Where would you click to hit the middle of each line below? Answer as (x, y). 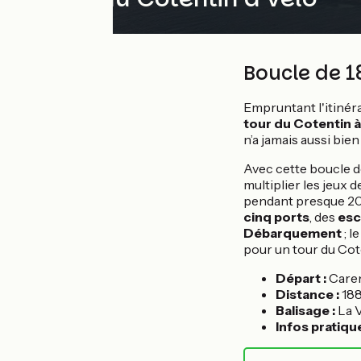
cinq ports (276, 217)
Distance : (307, 294)
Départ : (301, 278)
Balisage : (307, 310)
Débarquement (293, 233)
